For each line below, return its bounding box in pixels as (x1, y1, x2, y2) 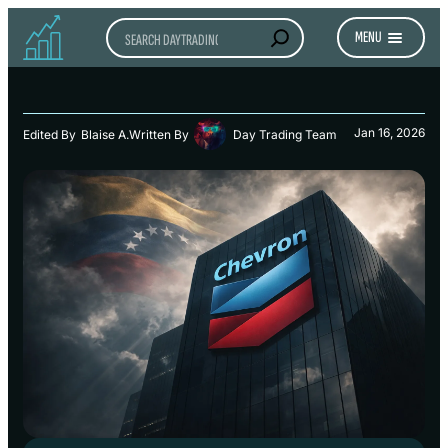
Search (105, 18, 158, 39)
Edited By (23, 126, 76, 142)
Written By (129, 126, 189, 142)
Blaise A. (81, 126, 129, 142)
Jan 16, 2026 (354, 124, 425, 140)
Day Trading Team (233, 126, 337, 142)
